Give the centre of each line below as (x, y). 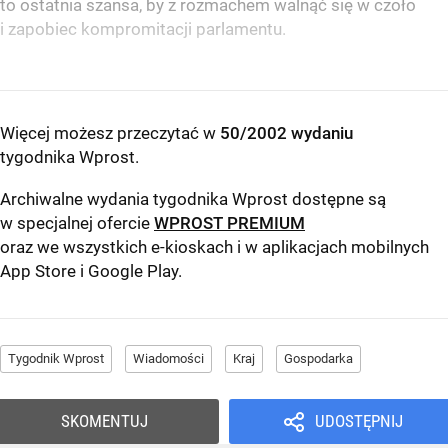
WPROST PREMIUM (229, 223)
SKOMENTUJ (104, 421)
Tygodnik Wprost (56, 359)
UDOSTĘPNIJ (358, 421)
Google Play (133, 271)
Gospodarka (318, 359)
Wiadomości (168, 359)
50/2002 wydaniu (286, 133)
